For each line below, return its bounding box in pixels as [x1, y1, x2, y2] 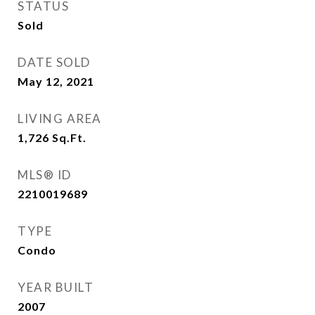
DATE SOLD [18, 55, 91, 70]
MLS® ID [18, 167, 72, 182]
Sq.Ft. [52, 131, 86, 144]
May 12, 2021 [18, 75, 94, 88]
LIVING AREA [18, 111, 102, 126]
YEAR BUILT [18, 280, 94, 295]
